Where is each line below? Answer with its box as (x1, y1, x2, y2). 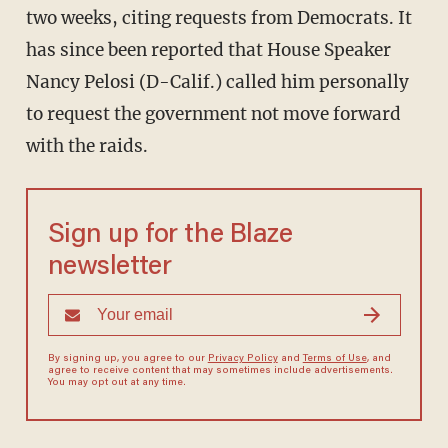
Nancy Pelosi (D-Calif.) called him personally (25, 70, 409, 93)
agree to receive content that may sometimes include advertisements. (47, 365, 393, 376)
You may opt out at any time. (47, 377, 186, 388)
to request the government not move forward (25, 102, 401, 125)
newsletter (47, 253, 172, 281)
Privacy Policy (207, 353, 278, 364)
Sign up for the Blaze (47, 221, 293, 249)
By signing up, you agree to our (47, 353, 208, 364)
